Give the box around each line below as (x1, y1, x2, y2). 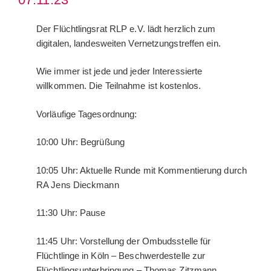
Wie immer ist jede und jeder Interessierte (36, 66, 203, 77)
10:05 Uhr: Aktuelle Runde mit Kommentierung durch (36, 165, 247, 175)
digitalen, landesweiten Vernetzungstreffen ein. (36, 38, 221, 48)
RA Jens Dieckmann (36, 179, 119, 190)
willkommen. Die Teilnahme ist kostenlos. (36, 80, 201, 91)
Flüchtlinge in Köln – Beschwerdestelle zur (36, 250, 206, 261)
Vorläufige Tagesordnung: (36, 108, 137, 119)
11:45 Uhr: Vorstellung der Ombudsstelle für (36, 235, 211, 246)
